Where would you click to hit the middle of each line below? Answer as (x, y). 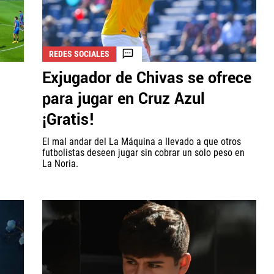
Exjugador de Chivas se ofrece (147, 78)
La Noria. (60, 163)
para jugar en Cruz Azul (124, 99)
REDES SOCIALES (79, 54)
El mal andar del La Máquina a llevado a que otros (142, 141)
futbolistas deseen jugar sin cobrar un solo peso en (143, 152)
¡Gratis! (68, 120)
